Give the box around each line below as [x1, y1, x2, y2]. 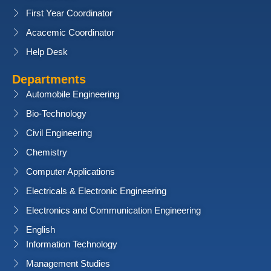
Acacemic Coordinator [25, 28, 114, 38]
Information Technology [25, 240, 117, 249]
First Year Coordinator [25, 8, 113, 18]
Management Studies [25, 259, 110, 269]
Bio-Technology [25, 109, 87, 119]
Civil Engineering [25, 128, 92, 138]
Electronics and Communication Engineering [25, 206, 201, 215]
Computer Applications [25, 167, 115, 177]
